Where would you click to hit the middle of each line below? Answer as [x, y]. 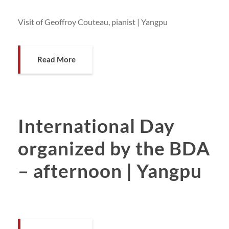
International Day [96, 125]
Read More [56, 59]
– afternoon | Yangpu [110, 170]
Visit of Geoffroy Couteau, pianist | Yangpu [93, 21]
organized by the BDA [114, 148]
